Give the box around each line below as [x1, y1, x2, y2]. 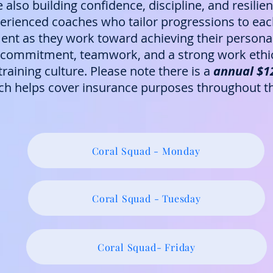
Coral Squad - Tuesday [92, 191, 201, 205]
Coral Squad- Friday [97, 240, 196, 253]
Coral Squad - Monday [91, 144, 200, 157]
